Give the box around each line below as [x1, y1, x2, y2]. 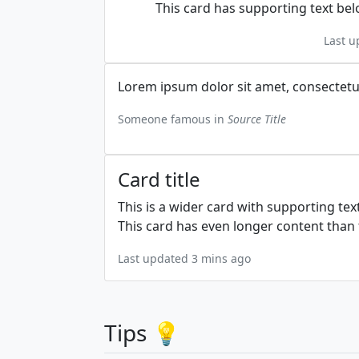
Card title [118, 166, 200, 192]
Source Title [228, 111, 286, 127]
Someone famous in [118, 111, 228, 127]
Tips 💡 [104, 317, 180, 348]
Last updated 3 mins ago [118, 251, 251, 266]
